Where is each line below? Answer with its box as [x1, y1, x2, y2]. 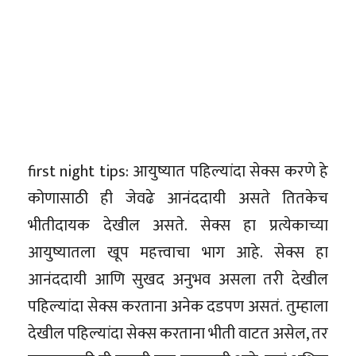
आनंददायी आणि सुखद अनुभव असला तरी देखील [28, 265, 328, 293]
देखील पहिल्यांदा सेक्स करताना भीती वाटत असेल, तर [28, 319, 328, 347]
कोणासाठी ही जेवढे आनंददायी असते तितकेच [28, 184, 328, 212]
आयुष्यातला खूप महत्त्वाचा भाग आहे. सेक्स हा [28, 238, 328, 266]
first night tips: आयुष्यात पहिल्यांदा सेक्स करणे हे [28, 157, 328, 185]
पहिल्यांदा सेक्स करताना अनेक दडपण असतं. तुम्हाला [28, 292, 328, 320]
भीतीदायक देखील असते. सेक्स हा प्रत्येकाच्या [28, 211, 328, 239]
